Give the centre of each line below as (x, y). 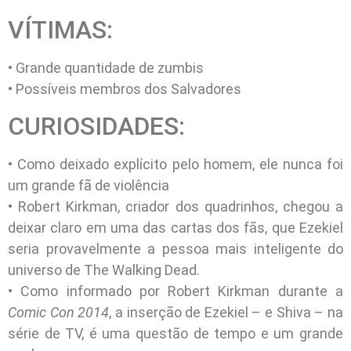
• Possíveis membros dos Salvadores (125, 89)
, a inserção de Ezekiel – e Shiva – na (226, 312)
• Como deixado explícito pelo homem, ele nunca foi (175, 164)
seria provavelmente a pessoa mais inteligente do (175, 248)
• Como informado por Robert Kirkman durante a (175, 291)
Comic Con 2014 (59, 312)
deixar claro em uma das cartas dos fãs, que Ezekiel (175, 227)
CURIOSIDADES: (96, 126)
